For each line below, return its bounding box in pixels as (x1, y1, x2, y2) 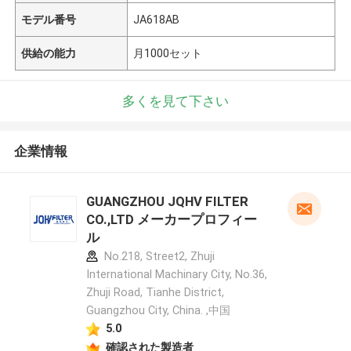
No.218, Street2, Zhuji (100, 250, 215, 263)
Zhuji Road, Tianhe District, (85, 286, 224, 299)
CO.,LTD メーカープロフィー (85, 212, 257, 228)
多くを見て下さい (122, 92, 229, 109)
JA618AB (133, 13, 180, 26)
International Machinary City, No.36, (85, 268, 267, 281)
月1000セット (133, 46, 203, 60)
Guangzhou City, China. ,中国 (85, 304, 230, 317)
